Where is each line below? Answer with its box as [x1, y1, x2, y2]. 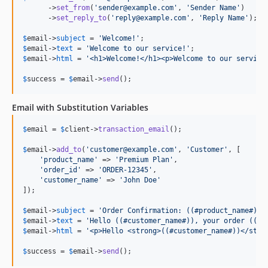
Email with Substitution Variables [12, 101, 148, 113]
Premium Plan [119, 155, 169, 164]
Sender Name [190, 3, 236, 12]
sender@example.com [98, 3, 173, 12]
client [65, 124, 90, 133]
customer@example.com [90, 145, 173, 154]
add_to [56, 145, 81, 154]
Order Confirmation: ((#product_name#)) [102, 206, 261, 215]
